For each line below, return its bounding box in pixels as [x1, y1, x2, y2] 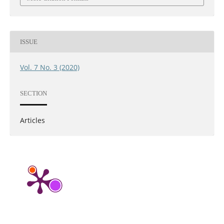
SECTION [19, 89, 47, 97]
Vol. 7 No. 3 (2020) [19, 62, 79, 72]
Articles [19, 115, 45, 125]
